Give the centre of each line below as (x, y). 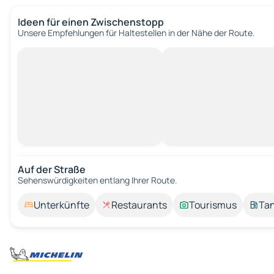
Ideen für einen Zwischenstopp (91, 22)
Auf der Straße (52, 169)
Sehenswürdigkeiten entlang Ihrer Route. (98, 180)
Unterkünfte (61, 205)
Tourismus (213, 205)
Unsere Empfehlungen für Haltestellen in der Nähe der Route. (136, 33)
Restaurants (139, 205)
